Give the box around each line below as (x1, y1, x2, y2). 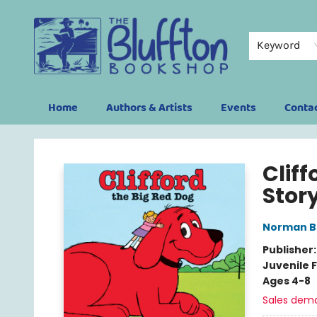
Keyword (257, 38, 301, 52)
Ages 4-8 (262, 274, 311, 288)
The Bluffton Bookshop (11, 131, 122, 145)
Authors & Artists (106, 99, 192, 117)
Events (221, 99, 256, 117)
